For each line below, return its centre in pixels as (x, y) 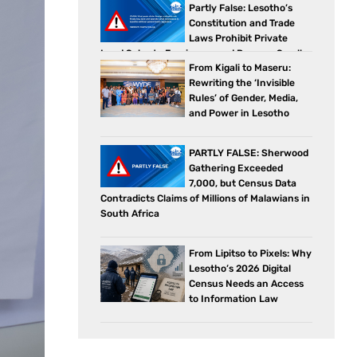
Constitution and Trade (242, 23)
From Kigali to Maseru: (240, 67)
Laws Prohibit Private (239, 38)
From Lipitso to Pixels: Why (251, 253)
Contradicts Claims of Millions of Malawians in (205, 198)
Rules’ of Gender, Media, (244, 98)
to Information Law (234, 298)
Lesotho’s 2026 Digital (240, 268)
